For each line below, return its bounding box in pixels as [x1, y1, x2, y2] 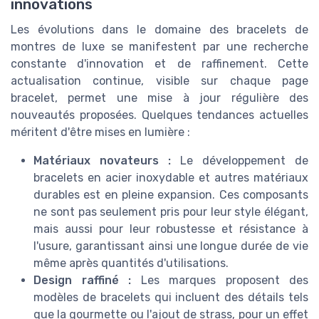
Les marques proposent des [131, 273, 308, 287]
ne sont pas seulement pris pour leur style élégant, [33, 204, 308, 219]
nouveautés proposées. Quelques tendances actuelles [11, 108, 308, 122]
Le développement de [171, 153, 308, 167]
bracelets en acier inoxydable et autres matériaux [33, 170, 308, 184]
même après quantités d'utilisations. [33, 256, 229, 270]
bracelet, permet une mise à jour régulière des [11, 90, 308, 105]
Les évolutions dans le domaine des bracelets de [11, 22, 308, 36]
